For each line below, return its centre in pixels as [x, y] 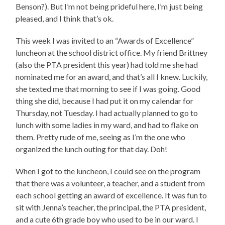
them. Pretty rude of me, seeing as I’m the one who [101, 137]
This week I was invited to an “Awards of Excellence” [105, 41]
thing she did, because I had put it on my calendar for [105, 101]
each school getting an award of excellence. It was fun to [111, 195]
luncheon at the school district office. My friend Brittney [112, 53]
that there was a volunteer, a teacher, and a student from [110, 183]
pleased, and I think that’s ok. [65, 19]
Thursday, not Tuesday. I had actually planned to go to [107, 113]
